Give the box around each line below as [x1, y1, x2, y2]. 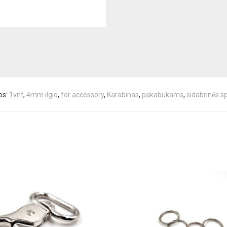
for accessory [60, 91, 104, 99]
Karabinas [106, 91, 139, 99]
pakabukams [141, 91, 183, 99]
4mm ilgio [26, 91, 58, 99]
